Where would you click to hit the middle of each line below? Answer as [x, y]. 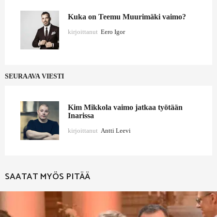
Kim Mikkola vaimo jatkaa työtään [125, 108]
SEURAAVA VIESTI [34, 77]
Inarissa [81, 116]
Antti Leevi [116, 130]
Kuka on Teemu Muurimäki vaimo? [127, 17]
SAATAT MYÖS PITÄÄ [47, 177]
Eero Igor [113, 31]
